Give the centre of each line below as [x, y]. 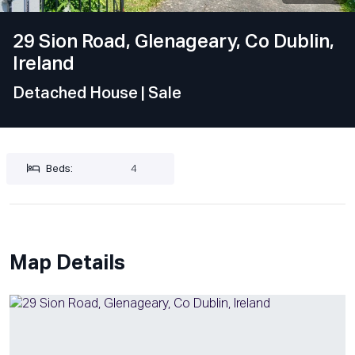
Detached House [77, 94]
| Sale [161, 94]
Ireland [44, 65]
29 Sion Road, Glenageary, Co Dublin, [174, 42]
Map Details [67, 264]
